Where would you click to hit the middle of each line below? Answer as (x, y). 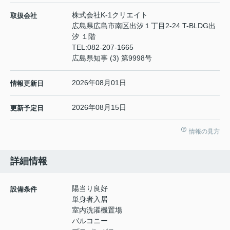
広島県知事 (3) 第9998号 (112, 58)
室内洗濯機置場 (97, 210)
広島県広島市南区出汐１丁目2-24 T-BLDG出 (144, 25)
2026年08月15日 (99, 107)
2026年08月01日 (99, 82)
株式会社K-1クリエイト (110, 15)
